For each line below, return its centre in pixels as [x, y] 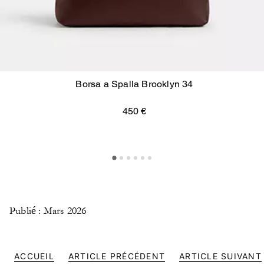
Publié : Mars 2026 [48, 211]
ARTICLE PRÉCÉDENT [116, 256]
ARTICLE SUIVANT [220, 256]
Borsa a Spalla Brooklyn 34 [134, 84]
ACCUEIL [34, 256]
